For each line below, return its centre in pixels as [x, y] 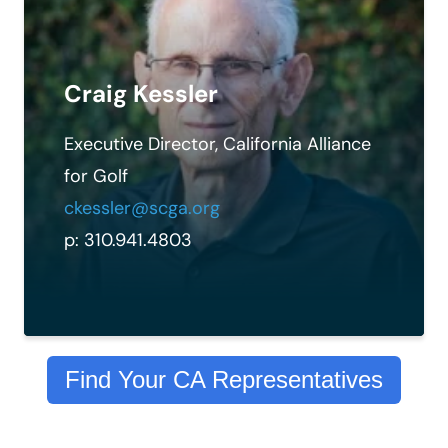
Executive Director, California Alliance [217, 143]
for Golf [96, 175]
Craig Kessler [141, 93]
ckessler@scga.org [142, 207]
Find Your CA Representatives [224, 379]
